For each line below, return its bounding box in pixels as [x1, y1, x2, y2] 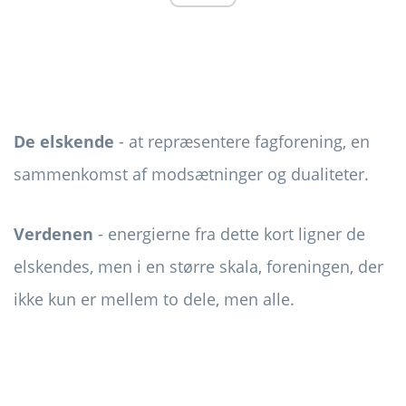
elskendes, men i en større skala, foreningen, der [14, 256, 383, 278]
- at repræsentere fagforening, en [114, 130, 370, 153]
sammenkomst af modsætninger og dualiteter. [14, 163, 369, 186]
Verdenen [14, 223, 93, 246]
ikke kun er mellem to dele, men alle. [14, 288, 295, 311]
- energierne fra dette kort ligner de [93, 223, 365, 246]
